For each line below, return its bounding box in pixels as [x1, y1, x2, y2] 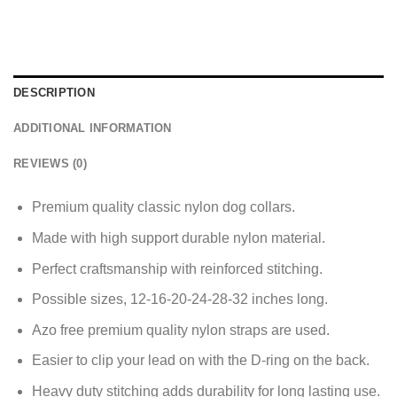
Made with [31, 230, 100, 246]
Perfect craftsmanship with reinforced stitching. [31, 261, 323, 276]
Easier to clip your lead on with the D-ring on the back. [31, 353, 370, 369]
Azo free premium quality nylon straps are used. [31, 322, 330, 338]
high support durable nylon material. [99, 230, 325, 246]
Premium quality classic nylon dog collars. [31, 199, 295, 215]
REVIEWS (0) [13, 157, 87, 171]
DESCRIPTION [13, 86, 95, 100]
